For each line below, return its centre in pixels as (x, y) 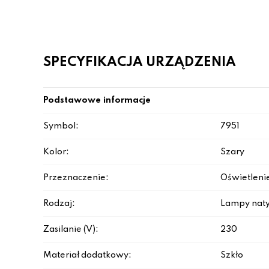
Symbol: (61, 126)
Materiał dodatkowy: (87, 255)
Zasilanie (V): (71, 229)
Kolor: (56, 152)
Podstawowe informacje (97, 100)
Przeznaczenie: (76, 178)
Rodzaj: (59, 204)
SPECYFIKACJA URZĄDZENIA (140, 62)
